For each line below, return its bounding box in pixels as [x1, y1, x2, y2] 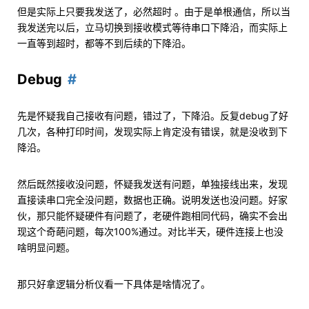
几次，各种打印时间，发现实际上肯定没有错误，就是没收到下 [17, 126, 288, 137]
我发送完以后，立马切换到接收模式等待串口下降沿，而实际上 [17, 21, 288, 33]
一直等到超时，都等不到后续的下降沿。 [17, 37, 191, 49]
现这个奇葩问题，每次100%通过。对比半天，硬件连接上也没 [17, 226, 283, 237]
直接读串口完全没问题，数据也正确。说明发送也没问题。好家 [17, 194, 288, 206]
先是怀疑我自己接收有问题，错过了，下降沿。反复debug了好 [17, 110, 288, 121]
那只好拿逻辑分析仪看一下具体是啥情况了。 [17, 278, 210, 290]
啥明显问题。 [17, 241, 75, 253]
